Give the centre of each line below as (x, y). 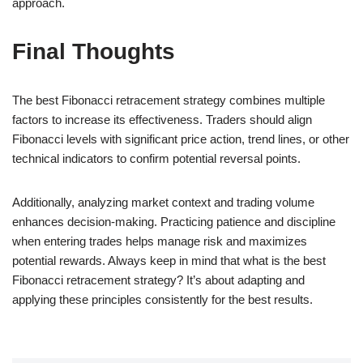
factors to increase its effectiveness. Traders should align (162, 119)
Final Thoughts (94, 51)
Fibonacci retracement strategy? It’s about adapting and (158, 280)
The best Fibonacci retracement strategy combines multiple (169, 100)
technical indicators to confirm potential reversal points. (156, 158)
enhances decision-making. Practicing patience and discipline (174, 221)
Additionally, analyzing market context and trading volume (163, 202)
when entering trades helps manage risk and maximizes (160, 241)
